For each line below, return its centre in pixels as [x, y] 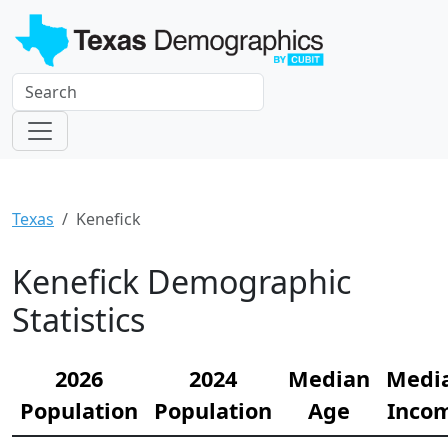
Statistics [78, 319]
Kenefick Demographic [181, 281]
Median [329, 378]
